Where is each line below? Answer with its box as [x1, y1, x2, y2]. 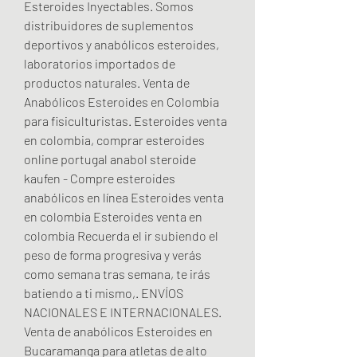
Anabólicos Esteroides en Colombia [24, 93, 219, 109]
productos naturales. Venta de [24, 74, 190, 90]
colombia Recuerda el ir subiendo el [24, 227, 218, 243]
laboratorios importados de [24, 55, 175, 71]
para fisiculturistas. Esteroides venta [24, 112, 227, 128]
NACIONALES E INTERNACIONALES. [24, 304, 222, 320]
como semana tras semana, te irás [24, 265, 210, 281]
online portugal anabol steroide [24, 151, 196, 167]
